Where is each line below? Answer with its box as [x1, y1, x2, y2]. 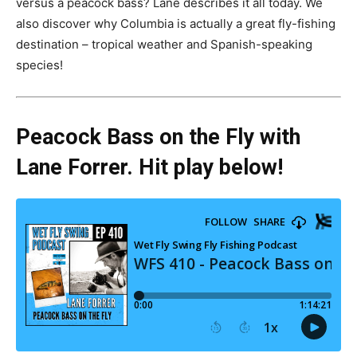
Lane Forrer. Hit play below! [16, 155, 283, 180]
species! [16, 57, 63, 73]
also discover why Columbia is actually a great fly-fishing [16, 16, 335, 31]
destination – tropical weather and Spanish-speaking [16, 37, 312, 52]
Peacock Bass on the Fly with [16, 124, 300, 150]
